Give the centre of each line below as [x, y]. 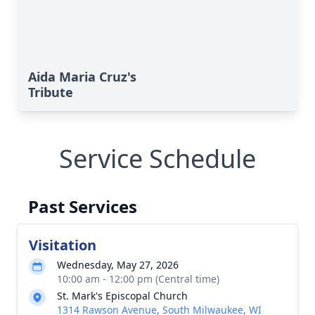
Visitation [63, 245]
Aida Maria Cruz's [82, 77]
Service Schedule [157, 159]
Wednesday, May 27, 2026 [118, 265]
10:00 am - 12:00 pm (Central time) [138, 279]
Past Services [83, 206]
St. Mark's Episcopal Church [122, 296]
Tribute [51, 92]
